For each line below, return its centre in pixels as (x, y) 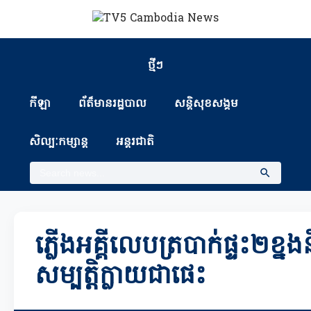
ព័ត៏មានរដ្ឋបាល (113, 104)
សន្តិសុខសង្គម (207, 104)
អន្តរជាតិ (135, 142)
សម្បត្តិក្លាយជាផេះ (120, 277)
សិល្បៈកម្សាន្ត (59, 142)
